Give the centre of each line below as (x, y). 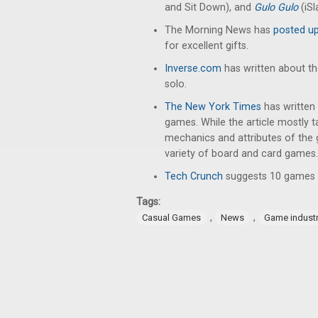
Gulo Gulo (278, 7)
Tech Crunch (194, 176)
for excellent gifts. (207, 46)
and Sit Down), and (209, 7)
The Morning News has (219, 30)
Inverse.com (193, 68)
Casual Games (171, 218)
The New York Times (213, 107)
